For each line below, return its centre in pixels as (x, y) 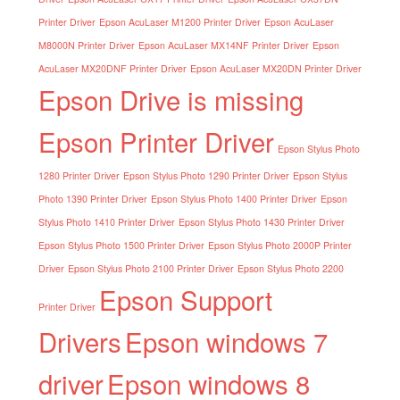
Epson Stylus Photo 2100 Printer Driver (150, 268)
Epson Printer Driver (156, 141)
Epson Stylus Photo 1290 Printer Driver (206, 175)
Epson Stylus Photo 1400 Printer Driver (233, 198)
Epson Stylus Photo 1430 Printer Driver (261, 221)
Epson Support (185, 299)
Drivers (79, 341)
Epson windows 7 (226, 341)
